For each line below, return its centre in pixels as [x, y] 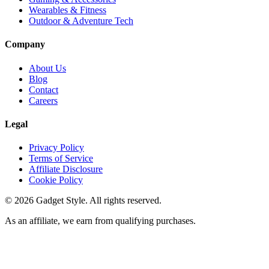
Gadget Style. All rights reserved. [98, 201]
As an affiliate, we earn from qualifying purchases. [100, 221]
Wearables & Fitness [68, 10]
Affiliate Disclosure [66, 169]
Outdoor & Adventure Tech [81, 21]
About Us [47, 68]
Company [25, 44]
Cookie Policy [56, 180]
